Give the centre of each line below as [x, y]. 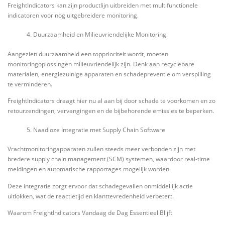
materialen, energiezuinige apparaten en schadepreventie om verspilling [109, 74]
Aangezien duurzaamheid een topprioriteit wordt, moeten [88, 54]
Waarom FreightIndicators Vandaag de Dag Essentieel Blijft [90, 212]
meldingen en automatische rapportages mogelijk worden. [89, 169]
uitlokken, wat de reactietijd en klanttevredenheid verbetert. [91, 196]
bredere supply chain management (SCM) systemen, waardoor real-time [109, 159]
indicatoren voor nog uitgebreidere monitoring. [73, 15]
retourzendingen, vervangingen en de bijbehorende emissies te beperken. [111, 110]
